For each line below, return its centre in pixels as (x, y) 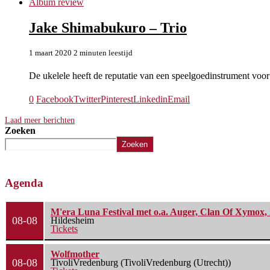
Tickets (64, 229)
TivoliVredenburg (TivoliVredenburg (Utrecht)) (141, 263)
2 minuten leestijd (103, 52)
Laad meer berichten (40, 120)
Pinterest (117, 99)
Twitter (87, 99)
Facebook (55, 99)
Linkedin (150, 99)
